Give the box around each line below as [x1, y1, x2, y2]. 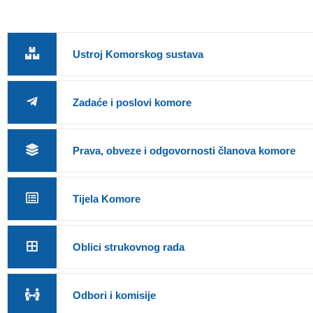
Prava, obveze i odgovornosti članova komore [73, 144, 296, 156]
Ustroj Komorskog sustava [73, 48, 203, 60]
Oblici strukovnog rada [73, 240, 184, 253]
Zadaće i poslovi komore [73, 96, 191, 108]
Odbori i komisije [73, 289, 156, 301]
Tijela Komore [73, 192, 140, 205]
